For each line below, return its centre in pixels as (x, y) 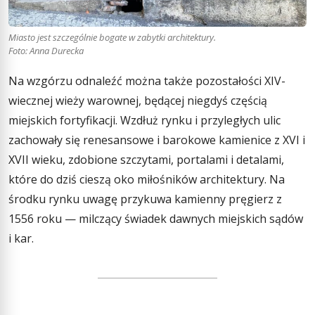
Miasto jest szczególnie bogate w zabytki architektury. (112, 38)
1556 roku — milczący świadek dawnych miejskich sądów (156, 219)
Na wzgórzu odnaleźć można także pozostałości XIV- (147, 81)
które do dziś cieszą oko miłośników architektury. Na (147, 180)
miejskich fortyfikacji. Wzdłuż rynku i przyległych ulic (144, 121)
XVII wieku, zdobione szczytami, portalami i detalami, (146, 160)
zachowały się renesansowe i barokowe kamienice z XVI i (157, 140)
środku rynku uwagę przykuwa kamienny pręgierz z (145, 199)
